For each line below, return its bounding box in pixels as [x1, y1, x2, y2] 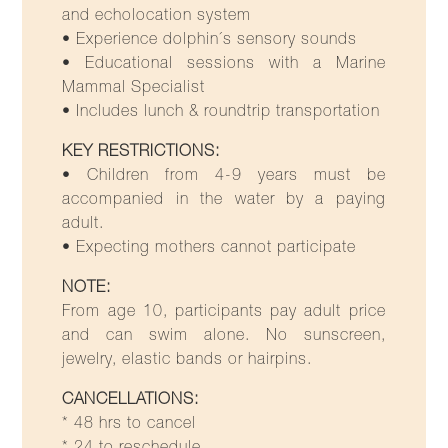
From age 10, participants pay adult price [62, 304, 386, 321]
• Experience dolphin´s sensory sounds [62, 32, 358, 49]
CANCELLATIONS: [62, 392, 200, 409]
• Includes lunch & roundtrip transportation [62, 104, 381, 121]
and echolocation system [62, 8, 252, 25]
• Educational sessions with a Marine [62, 56, 386, 73]
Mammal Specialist [62, 80, 206, 97]
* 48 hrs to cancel [62, 416, 197, 433]
